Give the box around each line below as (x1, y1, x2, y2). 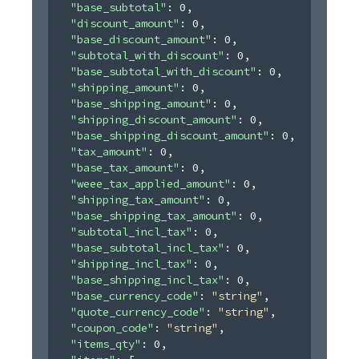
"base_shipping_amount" (71, 95, 212, 111)
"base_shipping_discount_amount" (71, 127, 269, 143)
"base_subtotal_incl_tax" (71, 240, 224, 255)
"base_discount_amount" (71, 31, 212, 46)
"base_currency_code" (71, 288, 199, 303)
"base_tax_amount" (71, 159, 179, 175)
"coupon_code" (71, 320, 154, 335)
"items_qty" (71, 336, 141, 351)
